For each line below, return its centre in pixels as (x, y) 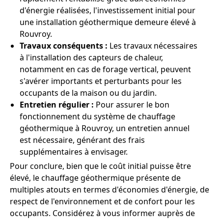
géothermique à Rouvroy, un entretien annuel (105, 128)
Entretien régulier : (57, 104)
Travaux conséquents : (64, 45)
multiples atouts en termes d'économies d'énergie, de (110, 189)
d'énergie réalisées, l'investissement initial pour (108, 10)
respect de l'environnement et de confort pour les (102, 201)
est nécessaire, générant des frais (82, 140)
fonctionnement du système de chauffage (97, 116)
